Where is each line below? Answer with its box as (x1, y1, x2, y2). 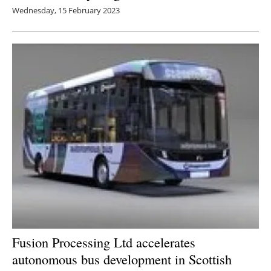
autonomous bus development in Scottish (12, 249, 232, 268)
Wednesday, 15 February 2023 (12, 5, 120, 16)
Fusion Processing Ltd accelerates (12, 232, 195, 251)
